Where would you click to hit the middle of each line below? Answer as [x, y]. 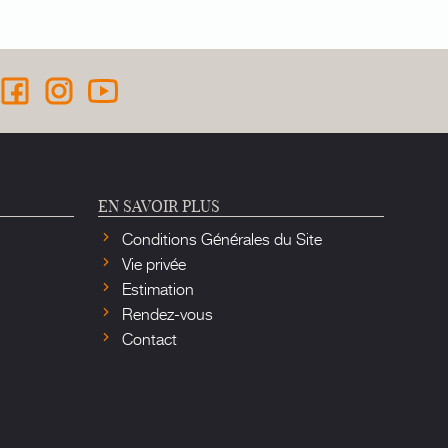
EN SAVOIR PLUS [159, 205]
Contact [147, 337]
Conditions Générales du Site [220, 237]
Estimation [156, 287]
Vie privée [152, 262]
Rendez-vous [165, 312]
